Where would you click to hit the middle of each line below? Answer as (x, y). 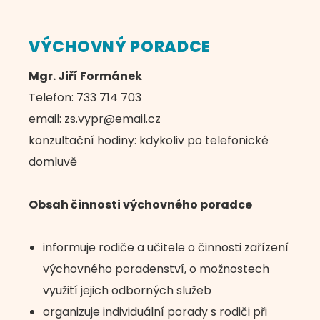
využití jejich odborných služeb (127, 290)
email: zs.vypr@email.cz (95, 119)
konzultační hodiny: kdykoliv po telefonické (149, 140)
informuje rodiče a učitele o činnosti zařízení (166, 247)
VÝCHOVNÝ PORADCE (120, 47)
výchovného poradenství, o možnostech (156, 269)
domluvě (53, 162)
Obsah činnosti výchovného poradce (140, 205)
